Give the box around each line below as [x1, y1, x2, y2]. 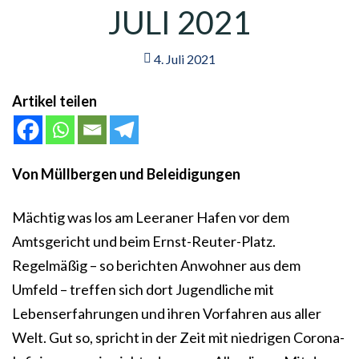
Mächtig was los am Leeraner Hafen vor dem [12, 208, 289, 227]
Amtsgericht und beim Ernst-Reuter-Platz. [12, 232, 276, 251]
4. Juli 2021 [151, 51, 216, 67]
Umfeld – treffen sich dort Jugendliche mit [12, 280, 274, 299]
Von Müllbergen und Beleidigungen [12, 165, 240, 184]
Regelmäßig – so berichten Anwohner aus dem [12, 256, 301, 275]
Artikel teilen [12, 92, 97, 111]
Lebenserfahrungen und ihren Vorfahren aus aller [12, 305, 321, 323]
